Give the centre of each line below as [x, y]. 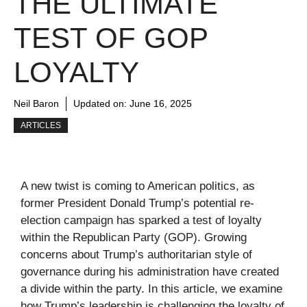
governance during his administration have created [150, 272]
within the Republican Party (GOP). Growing [134, 238]
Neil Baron [36, 104]
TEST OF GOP [111, 38]
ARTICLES [41, 126]
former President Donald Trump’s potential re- [137, 204]
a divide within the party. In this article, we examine [151, 289]
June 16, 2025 [161, 104]
